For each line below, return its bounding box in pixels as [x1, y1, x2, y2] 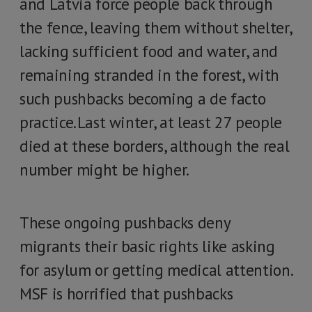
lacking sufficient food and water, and [19, 41, 278, 61]
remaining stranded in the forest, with [19, 65, 279, 85]
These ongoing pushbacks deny [19, 212, 231, 233]
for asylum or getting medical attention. [19, 260, 292, 280]
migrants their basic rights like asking [19, 236, 275, 256]
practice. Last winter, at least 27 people [19, 112, 282, 132]
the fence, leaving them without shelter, [19, 17, 292, 38]
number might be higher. [19, 159, 190, 180]
